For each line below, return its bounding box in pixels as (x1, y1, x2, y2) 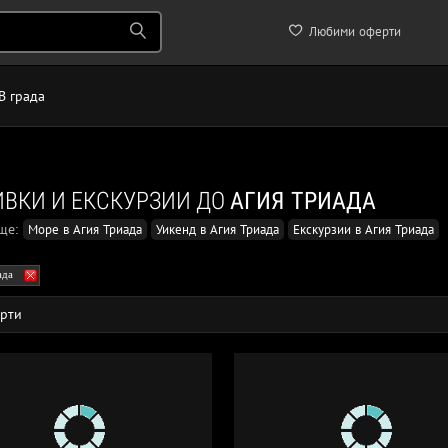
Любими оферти (305, 24, 401, 39)
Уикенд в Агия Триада (156, 222, 279, 237)
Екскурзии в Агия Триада (293, 222, 434, 237)
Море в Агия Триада (28, 222, 142, 237)
